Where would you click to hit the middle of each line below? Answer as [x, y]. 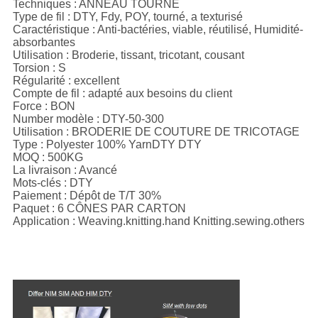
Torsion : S [39, 68]
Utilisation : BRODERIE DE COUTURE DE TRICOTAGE [156, 132]
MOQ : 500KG [48, 158]
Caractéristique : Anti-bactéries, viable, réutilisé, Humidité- [158, 30]
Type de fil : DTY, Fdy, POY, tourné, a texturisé [127, 17]
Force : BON [44, 106]
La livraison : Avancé [65, 170]
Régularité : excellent [66, 81]
